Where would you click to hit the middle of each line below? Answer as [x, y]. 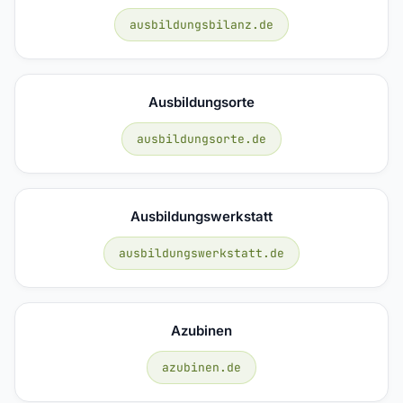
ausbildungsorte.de [201, 139]
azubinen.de [201, 367]
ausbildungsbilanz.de [201, 24]
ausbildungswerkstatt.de [201, 253]
